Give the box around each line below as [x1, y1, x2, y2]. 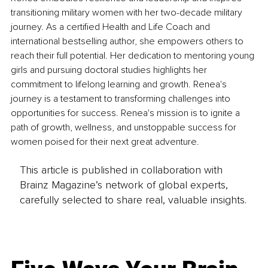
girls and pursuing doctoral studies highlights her [11, 64, 209, 77]
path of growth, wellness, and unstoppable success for [11, 121, 239, 134]
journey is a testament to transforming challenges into [11, 93, 233, 105]
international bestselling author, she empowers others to [11, 35, 246, 48]
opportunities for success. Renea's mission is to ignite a [11, 107, 242, 120]
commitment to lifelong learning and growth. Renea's [11, 78, 229, 91]
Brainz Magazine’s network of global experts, [19, 178, 228, 191]
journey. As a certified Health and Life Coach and [11, 21, 212, 33]
